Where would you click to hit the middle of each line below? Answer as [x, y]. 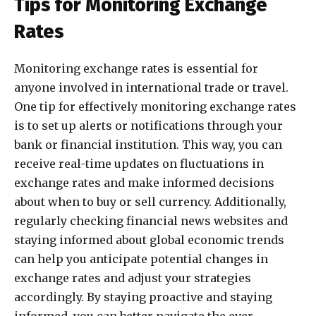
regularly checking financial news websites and [151, 221]
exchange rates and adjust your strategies [133, 278]
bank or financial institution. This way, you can [148, 145]
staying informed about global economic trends [149, 240]
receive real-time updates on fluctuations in [139, 164]
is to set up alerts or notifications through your [148, 126]
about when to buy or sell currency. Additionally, [150, 202]
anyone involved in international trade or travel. [151, 88]
